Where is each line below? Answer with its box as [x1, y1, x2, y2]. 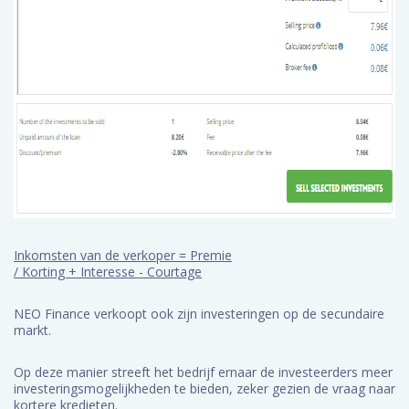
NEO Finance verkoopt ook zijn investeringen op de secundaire [14, 305, 384, 322]
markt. [14, 321, 55, 339]
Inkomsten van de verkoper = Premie [14, 246, 232, 264]
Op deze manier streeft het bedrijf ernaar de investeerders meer [14, 363, 393, 381]
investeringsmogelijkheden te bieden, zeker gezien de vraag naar [14, 380, 395, 397]
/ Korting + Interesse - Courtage [14, 263, 202, 280]
